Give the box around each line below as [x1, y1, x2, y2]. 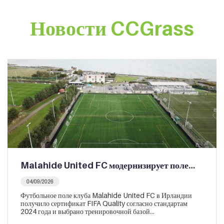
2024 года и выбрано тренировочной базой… [20, 206, 154, 215]
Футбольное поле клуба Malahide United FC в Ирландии [20, 190, 192, 199]
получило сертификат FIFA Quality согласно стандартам [20, 198, 187, 207]
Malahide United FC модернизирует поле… [20, 159, 195, 170]
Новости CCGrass [30, 15, 194, 40]
